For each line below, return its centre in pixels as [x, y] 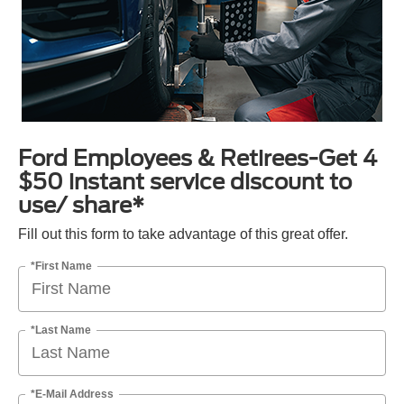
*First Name [61, 266]
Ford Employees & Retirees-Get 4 [197, 159]
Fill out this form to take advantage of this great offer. [183, 234]
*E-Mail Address [72, 394]
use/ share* [81, 206]
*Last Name [61, 330]
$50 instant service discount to [185, 182]
